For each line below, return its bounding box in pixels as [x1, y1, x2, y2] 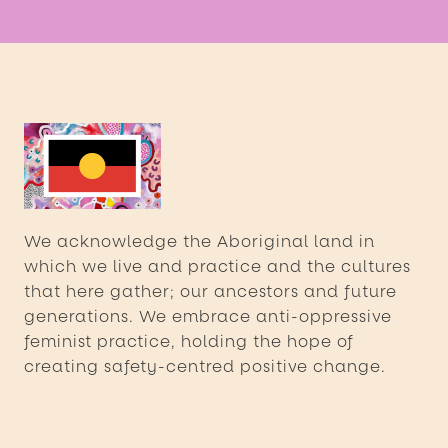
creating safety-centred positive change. [24, 355, 386, 377]
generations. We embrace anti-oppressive [24, 305, 392, 327]
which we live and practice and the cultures [24, 255, 411, 277]
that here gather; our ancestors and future [24, 280, 397, 302]
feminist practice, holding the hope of [24, 330, 354, 352]
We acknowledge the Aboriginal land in [24, 230, 375, 252]
